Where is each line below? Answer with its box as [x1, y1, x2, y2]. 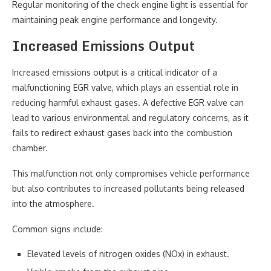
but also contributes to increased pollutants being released [12, 183, 244, 194]
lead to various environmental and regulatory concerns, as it [12, 113, 249, 123]
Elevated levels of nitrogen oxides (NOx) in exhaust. [27, 249, 229, 259]
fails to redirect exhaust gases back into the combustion [12, 128, 232, 138]
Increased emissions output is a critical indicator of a [12, 67, 217, 77]
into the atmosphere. [12, 198, 94, 209]
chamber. [12, 143, 48, 153]
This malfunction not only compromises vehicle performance [12, 168, 250, 178]
